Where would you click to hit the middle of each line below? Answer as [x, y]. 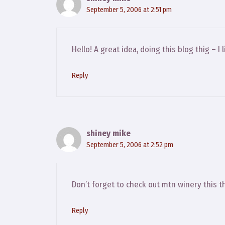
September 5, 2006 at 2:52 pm [130, 144]
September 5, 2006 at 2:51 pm [129, 9]
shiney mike [108, 133]
